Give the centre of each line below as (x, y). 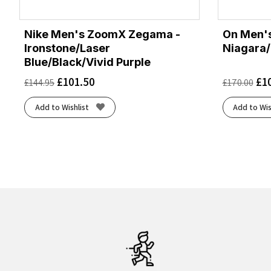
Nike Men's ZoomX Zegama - (102, 34)
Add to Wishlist (62, 107)
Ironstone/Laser (67, 48)
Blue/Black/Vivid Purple (87, 62)
